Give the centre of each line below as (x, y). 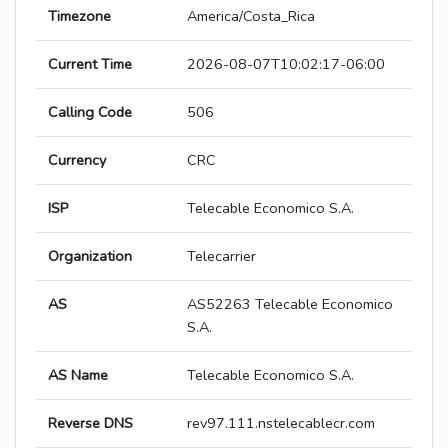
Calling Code (90, 112)
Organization (90, 256)
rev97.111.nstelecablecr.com (281, 423)
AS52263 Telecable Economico (290, 304)
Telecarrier (221, 256)
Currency (77, 160)
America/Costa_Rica (251, 16)
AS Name (78, 375)
